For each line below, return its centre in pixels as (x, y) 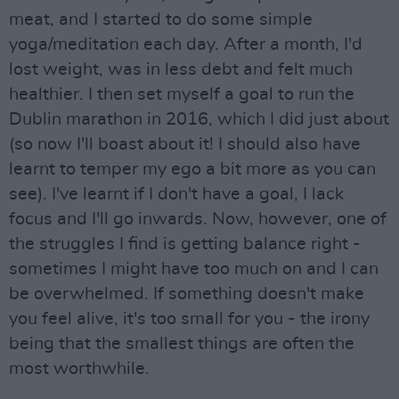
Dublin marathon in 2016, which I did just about (199, 119)
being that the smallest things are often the (182, 344)
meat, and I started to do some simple (161, 20)
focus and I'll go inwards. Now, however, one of (198, 219)
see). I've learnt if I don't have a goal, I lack (176, 194)
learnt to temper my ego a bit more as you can (192, 169)
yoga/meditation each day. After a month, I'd (186, 45)
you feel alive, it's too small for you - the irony (189, 319)
